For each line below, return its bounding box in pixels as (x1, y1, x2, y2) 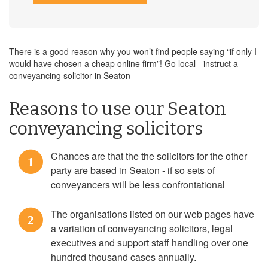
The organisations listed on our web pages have (51, 207, 254, 221)
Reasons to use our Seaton (9, 98, 226, 120)
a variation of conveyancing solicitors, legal (51, 221, 233, 235)
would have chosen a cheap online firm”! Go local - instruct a (9, 57, 238, 69)
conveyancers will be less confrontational (51, 178, 225, 191)
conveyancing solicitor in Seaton (9, 69, 130, 81)
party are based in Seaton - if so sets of (51, 163, 215, 177)
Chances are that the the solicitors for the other (51, 149, 247, 163)
